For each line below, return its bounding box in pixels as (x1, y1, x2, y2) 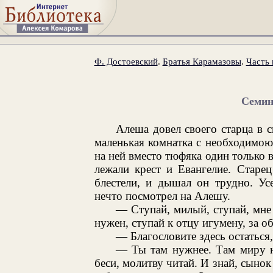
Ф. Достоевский (94, 55, 158, 66)
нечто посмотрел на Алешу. (94, 189, 230, 202)
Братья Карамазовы (162, 55, 241, 66)
